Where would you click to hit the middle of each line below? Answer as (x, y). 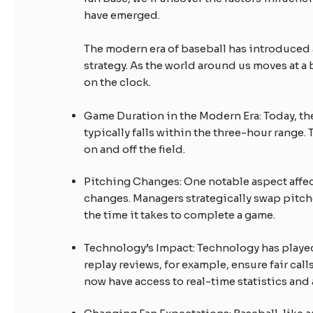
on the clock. (118, 82)
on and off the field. (135, 149)
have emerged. (122, 15)
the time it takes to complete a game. (180, 215)
